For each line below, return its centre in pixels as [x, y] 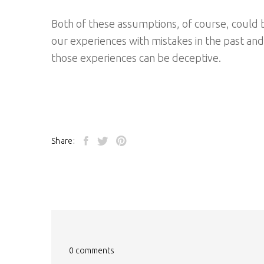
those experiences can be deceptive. [136, 58]
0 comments [92, 250]
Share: [63, 141]
